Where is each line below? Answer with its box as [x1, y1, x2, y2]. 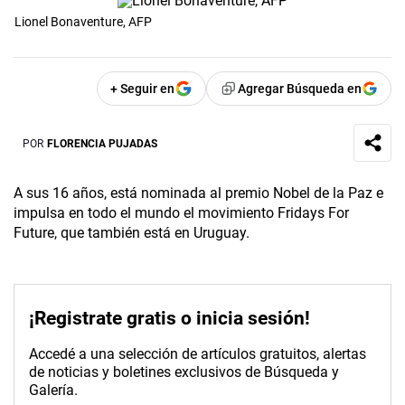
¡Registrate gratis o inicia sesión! [29, 307, 310, 330]
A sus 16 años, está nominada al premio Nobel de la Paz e [14, 184, 383, 202]
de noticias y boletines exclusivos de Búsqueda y [29, 363, 339, 381]
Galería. [29, 381, 78, 400]
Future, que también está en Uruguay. [14, 224, 250, 242]
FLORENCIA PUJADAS [47, 137, 157, 150]
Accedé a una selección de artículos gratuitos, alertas [29, 345, 366, 363]
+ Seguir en [110, 81, 174, 97]
